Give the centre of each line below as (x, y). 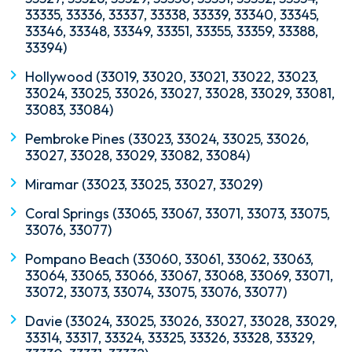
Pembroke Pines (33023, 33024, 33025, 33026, (167, 139)
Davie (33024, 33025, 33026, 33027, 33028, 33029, (181, 321)
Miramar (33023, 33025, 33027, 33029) (144, 185)
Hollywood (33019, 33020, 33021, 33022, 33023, (172, 77)
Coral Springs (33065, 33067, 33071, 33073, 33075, (178, 214)
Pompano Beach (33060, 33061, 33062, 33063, (169, 259)
